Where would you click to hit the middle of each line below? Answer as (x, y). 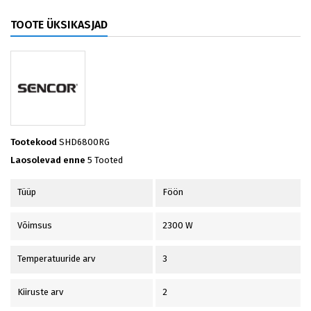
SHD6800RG (84, 142)
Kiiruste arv (40, 292)
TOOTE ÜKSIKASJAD (59, 25)
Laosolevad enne (48, 160)
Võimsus (35, 225)
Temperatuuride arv (56, 259)
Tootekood (34, 142)
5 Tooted (105, 160)
